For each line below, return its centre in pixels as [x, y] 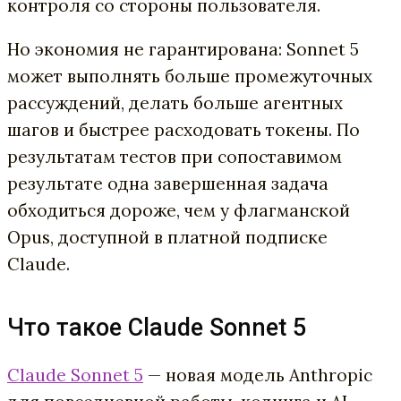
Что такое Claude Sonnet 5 [157, 327]
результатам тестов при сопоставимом [175, 156]
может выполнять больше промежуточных [190, 76]
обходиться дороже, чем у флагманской [179, 210]
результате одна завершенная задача [168, 183]
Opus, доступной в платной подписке [167, 237]
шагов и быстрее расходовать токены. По [183, 129]
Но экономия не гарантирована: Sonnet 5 [183, 49]
